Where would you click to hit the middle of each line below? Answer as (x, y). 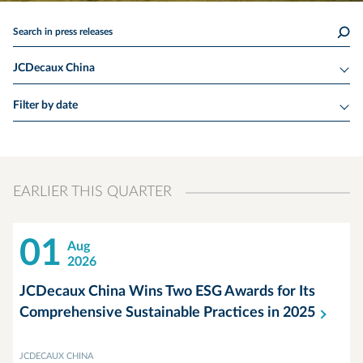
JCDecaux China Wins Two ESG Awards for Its (167, 292)
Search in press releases (63, 32)
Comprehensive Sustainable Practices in (151, 313)
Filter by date (45, 105)
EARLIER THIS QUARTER (92, 192)
